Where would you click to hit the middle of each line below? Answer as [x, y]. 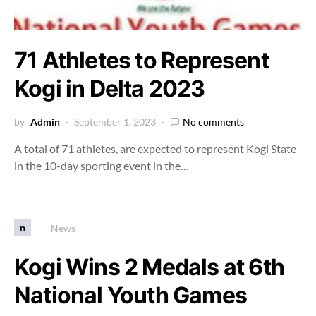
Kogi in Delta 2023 [110, 89]
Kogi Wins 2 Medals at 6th [150, 267]
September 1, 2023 [115, 122]
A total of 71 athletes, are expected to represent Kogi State [155, 148]
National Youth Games [130, 295]
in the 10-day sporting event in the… [102, 165]
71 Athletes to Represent [141, 60]
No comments [213, 122]
